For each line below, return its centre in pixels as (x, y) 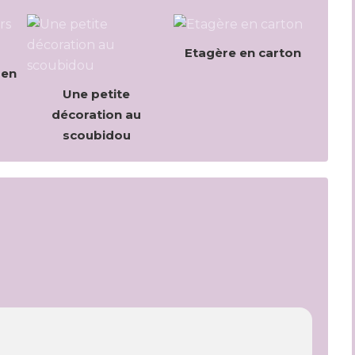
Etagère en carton (243, 53)
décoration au (96, 115)
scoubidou (96, 135)
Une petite (96, 94)
